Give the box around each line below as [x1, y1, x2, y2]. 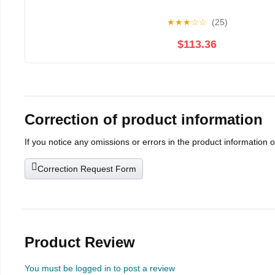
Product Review [25, 234, 135, 251]
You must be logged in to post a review [25, 263, 175, 274]
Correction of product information [25, 111, 263, 128]
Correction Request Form [37, 164, 136, 174]
